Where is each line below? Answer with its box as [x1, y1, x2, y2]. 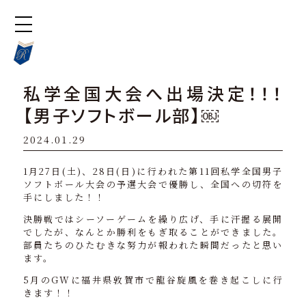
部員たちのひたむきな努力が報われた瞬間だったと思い [23, 238, 283, 251]
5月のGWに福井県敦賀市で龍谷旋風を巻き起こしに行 [23, 273, 283, 286]
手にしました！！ [23, 191, 105, 204]
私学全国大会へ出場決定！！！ [23, 81, 283, 105]
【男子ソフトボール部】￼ [23, 102, 219, 127]
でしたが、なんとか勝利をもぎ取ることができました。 [23, 225, 283, 238]
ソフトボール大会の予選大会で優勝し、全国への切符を [23, 178, 283, 191]
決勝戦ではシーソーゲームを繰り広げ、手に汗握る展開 [23, 212, 283, 225]
